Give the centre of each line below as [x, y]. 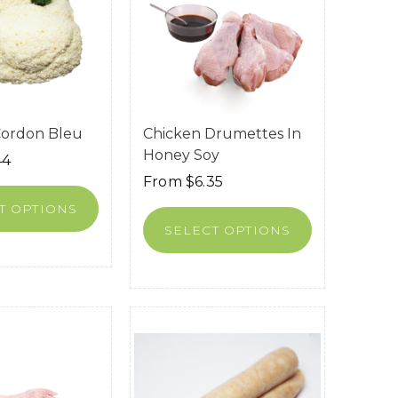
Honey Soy [181, 155]
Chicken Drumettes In [222, 133]
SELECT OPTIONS [227, 230]
